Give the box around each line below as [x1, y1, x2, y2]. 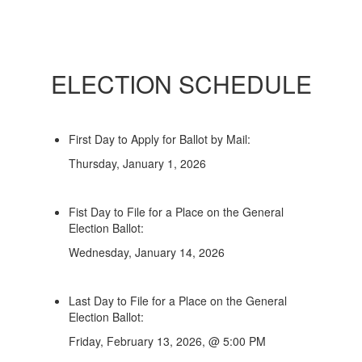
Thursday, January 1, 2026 [69, 155, 206, 171]
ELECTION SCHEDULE [50, 66, 312, 101]
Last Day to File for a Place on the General [69, 293, 287, 309]
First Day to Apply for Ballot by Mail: [69, 131, 250, 147]
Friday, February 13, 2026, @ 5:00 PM [69, 333, 266, 349]
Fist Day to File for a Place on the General [69, 204, 284, 220]
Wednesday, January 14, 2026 [69, 244, 225, 260]
